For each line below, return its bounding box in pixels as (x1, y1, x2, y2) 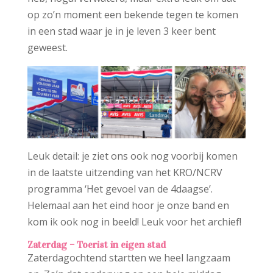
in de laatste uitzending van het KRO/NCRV (27, 165, 222, 179)
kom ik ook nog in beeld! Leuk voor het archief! (27, 214, 241, 229)
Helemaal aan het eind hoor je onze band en (27, 198, 229, 212)
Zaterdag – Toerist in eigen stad (27, 238, 166, 250)
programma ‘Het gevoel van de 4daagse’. (27, 182, 213, 196)
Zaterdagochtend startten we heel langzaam (27, 250, 230, 264)
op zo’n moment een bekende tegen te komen (27, 7, 238, 21)
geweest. (27, 40, 68, 54)
